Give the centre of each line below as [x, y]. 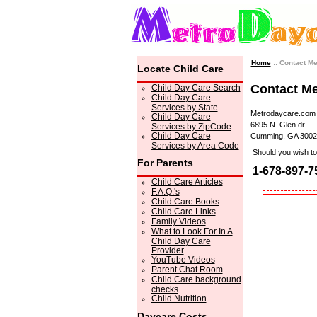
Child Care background [196, 279]
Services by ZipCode [191, 126]
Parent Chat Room [187, 270]
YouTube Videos [183, 260]
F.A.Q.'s [165, 192]
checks [165, 289]
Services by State [184, 107]
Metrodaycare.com [283, 113]
